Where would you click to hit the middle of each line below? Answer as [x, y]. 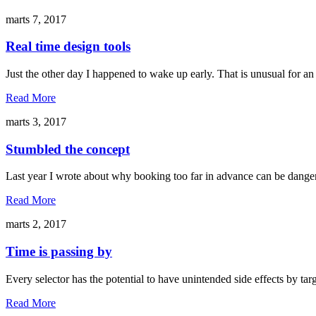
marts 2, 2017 [36, 224]
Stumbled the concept [68, 149]
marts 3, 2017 [36, 121]
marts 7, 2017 [36, 19]
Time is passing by [59, 252]
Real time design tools [68, 47]
